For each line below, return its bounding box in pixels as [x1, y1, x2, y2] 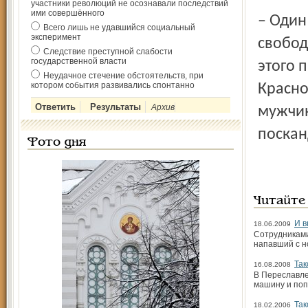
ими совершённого [31, 8, 104, 18]
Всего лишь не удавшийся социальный [43, 23, 195, 32]
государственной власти [31, 56, 126, 66]
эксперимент [31, 32, 81, 42]
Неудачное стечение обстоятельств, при [43, 71, 203, 80]
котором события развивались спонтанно [31, 80, 195, 90]
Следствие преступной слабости [43, 47, 173, 56]
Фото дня [27, 137, 86, 148]
